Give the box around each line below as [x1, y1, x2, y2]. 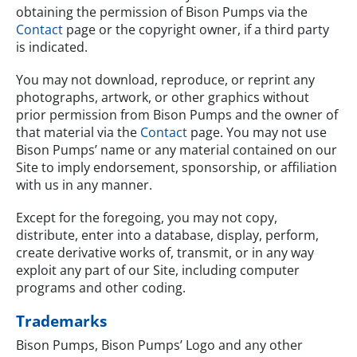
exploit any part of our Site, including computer [16, 261, 300, 279]
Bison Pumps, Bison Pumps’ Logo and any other [16, 336, 303, 355]
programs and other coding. [16, 278, 186, 296]
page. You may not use [187, 123, 327, 141]
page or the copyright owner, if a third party [63, 20, 329, 38]
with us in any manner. [16, 175, 152, 194]
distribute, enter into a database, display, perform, [16, 226, 319, 244]
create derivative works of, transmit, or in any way [16, 243, 314, 261]
